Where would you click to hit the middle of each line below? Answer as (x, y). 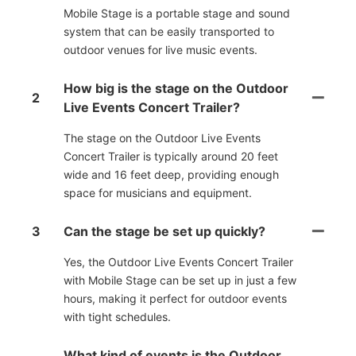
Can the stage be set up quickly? (164, 232)
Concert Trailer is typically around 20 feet (171, 157)
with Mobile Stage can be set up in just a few (180, 281)
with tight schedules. (117, 317)
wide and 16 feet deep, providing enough (171, 175)
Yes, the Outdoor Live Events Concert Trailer (178, 262)
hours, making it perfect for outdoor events (175, 299)
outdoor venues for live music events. (161, 50)
